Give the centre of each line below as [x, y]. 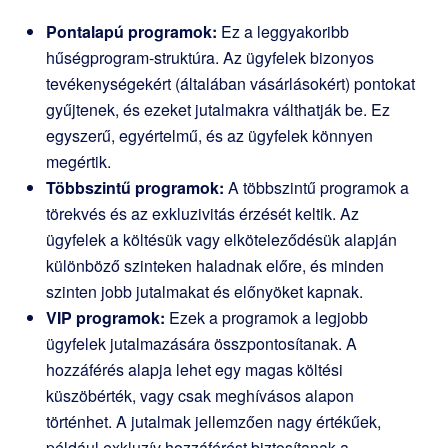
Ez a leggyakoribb [283, 31]
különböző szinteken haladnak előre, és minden [215, 265]
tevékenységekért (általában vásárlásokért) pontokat [230, 83]
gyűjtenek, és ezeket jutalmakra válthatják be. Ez [218, 109]
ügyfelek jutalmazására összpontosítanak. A [201, 343]
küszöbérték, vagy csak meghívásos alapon [200, 395]
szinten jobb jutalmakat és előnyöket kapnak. [204, 291]
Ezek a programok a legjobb [266, 317]
